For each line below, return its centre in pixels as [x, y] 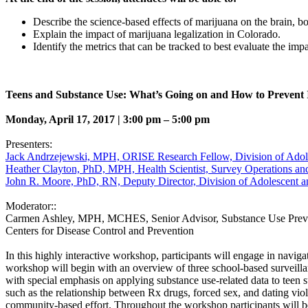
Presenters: [29, 144]
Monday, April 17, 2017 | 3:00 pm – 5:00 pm [108, 119]
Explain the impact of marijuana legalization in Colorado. [157, 34]
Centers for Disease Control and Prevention [100, 230]
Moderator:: [31, 206]
